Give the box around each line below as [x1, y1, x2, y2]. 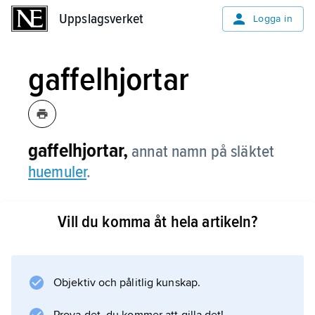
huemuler [28, 162, 87, 182]
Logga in [252, 13, 292, 25]
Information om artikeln [67, 249, 201, 264]
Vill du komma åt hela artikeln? [58, 212, 257, 232]
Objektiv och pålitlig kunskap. [53, 276, 200, 290]
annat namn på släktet [131, 141, 275, 162]
